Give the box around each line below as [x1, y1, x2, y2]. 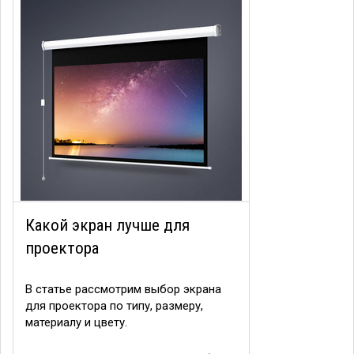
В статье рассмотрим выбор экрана [25, 282, 221, 296]
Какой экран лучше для [25, 216, 190, 235]
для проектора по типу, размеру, [25, 299, 203, 313]
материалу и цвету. [25, 315, 127, 330]
